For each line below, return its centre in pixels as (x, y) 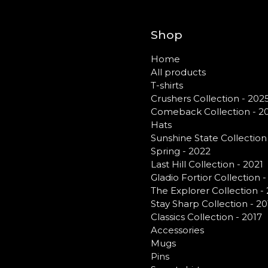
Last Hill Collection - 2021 (207, 164)
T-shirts (167, 85)
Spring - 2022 (181, 151)
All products (178, 72)
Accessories (177, 230)
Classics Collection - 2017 (206, 217)
